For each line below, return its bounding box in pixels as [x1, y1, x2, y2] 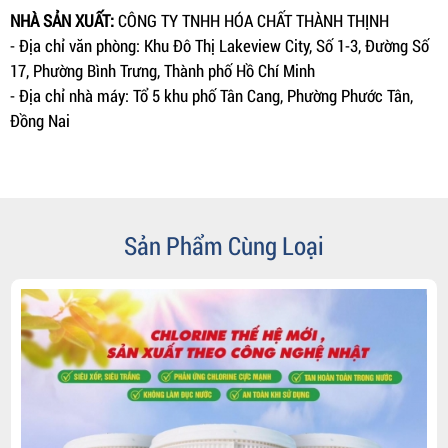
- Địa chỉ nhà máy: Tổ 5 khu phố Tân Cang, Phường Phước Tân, [10, 83, 413, 107]
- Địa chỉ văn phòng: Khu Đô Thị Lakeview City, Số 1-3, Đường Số [10, 33, 429, 57]
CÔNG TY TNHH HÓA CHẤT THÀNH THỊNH [118, 8, 389, 32]
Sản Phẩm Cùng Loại [124, 228, 324, 262]
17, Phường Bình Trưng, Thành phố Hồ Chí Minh [10, 58, 315, 82]
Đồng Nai [10, 108, 70, 132]
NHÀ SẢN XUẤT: [10, 8, 118, 32]
